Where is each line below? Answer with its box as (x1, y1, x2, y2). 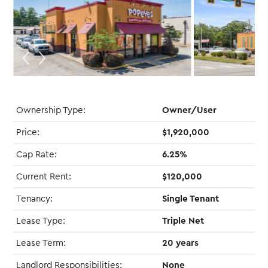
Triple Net (162, 216, 205, 226)
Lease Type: (16, 216, 66, 226)
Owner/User (162, 105, 217, 115)
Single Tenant (162, 194, 220, 203)
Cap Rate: (16, 150, 57, 159)
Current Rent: (16, 172, 72, 181)
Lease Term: (16, 238, 66, 248)
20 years (162, 238, 199, 248)
